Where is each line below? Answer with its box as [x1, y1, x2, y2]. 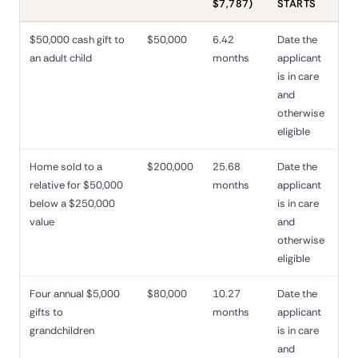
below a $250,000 [30, 197, 115, 210]
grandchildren [30, 324, 94, 337]
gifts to [30, 305, 63, 319]
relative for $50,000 [30, 178, 123, 192]
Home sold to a [30, 160, 102, 173]
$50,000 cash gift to [30, 33, 125, 46]
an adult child [30, 51, 92, 65]
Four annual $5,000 [30, 287, 120, 300]
